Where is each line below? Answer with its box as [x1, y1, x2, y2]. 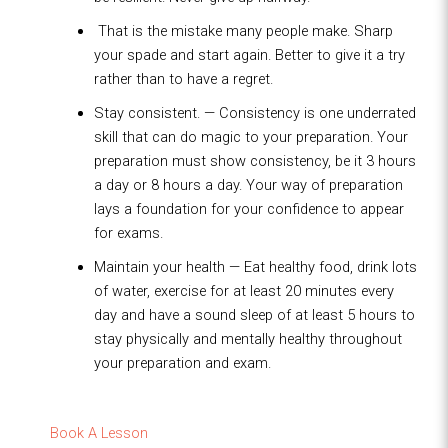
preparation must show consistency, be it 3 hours [93, 152, 416, 171]
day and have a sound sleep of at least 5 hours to [93, 306, 415, 325]
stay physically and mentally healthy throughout [93, 330, 402, 349]
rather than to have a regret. [93, 70, 273, 89]
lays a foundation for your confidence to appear [93, 200, 404, 219]
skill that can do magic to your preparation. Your [93, 128, 408, 147]
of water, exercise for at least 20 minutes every [93, 282, 394, 301]
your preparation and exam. [93, 354, 271, 373]
